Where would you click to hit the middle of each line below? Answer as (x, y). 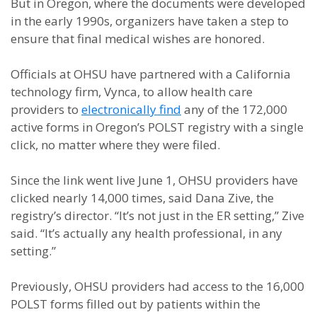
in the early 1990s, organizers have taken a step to (150, 21)
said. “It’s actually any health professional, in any (146, 233)
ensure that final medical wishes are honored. (138, 39)
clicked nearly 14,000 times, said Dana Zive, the (142, 198)
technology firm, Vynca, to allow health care (132, 92)
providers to (46, 109)
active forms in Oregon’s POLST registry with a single (157, 127)
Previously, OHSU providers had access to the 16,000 (157, 286)
